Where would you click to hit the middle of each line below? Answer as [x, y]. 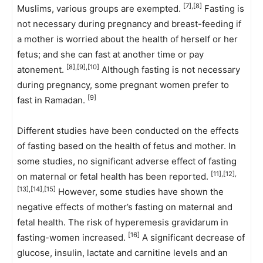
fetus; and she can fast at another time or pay [110, 54]
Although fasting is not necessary [170, 70]
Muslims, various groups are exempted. [100, 9]
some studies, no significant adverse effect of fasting [127, 161]
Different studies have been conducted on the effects [128, 131]
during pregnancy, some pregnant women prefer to [123, 85]
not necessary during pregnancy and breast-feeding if [129, 24]
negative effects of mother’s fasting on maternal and [125, 207]
